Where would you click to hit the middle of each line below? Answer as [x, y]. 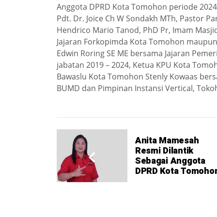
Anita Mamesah [167, 140]
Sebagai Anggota [170, 161]
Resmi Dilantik [164, 151]
